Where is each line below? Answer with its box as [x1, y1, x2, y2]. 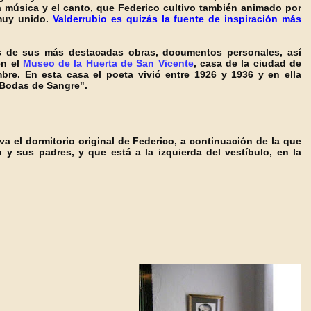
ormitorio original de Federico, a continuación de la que [31, 135, 302, 146]
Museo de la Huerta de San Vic [22, 58, 173, 69]
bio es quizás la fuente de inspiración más [92, 13, 302, 24]
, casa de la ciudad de [193, 58, 302, 69]
